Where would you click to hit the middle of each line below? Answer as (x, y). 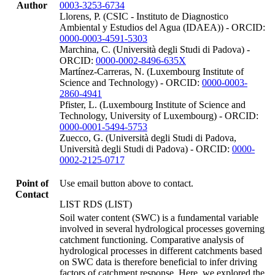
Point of (32, 183)
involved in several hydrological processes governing (162, 228)
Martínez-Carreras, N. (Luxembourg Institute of (152, 71)
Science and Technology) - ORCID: (131, 82)
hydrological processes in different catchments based (161, 250)
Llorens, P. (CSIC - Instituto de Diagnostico (144, 16)
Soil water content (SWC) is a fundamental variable (159, 217)
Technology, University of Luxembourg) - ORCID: (159, 115)
